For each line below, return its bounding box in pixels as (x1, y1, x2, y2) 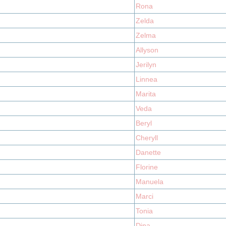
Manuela (136, 178, 163, 186)
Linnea (136, 75, 157, 83)
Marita (136, 90, 156, 98)
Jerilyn (136, 61, 156, 69)
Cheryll (136, 134, 158, 142)
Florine (136, 163, 158, 171)
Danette (136, 148, 161, 156)
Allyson (136, 46, 158, 54)
